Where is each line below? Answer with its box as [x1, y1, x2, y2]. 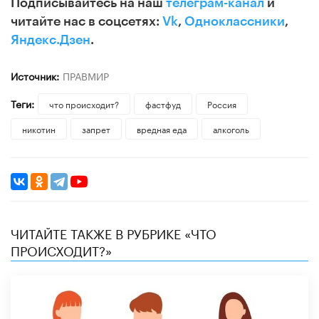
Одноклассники [184, 14, 285, 28]
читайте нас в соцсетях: [11, 14, 162, 28]
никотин [22, 121, 56, 135]
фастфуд [145, 96, 181, 110]
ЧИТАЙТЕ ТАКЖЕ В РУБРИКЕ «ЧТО [11, 221, 216, 242]
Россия [206, 96, 236, 110]
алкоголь [212, 121, 249, 135]
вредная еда [136, 121, 187, 135]
